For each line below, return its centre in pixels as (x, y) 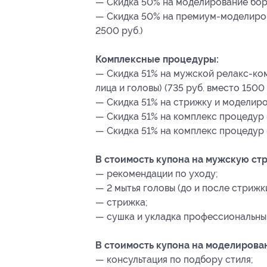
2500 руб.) (119, 31)
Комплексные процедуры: (157, 60)
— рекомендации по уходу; (157, 174)
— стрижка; (122, 203)
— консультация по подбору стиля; (174, 260)
